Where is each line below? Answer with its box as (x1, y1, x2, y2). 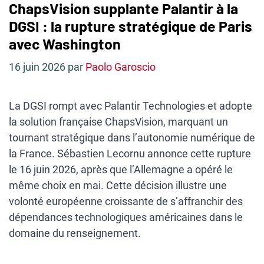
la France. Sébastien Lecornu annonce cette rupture (9, 147, 251, 160)
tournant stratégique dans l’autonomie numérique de (9, 131, 255, 144)
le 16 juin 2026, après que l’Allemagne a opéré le (9, 163, 233, 176)
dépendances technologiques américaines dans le (9, 211, 243, 223)
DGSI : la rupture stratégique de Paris (9, 17, 252, 35)
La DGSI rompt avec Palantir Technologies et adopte (9, 100, 252, 112)
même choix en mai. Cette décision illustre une (9, 179, 227, 192)
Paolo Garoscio (85, 61, 156, 73)
